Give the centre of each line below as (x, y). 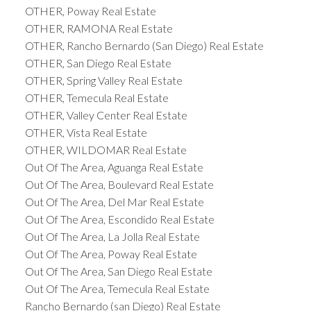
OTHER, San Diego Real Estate (98, 63)
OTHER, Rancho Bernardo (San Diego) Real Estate (144, 46)
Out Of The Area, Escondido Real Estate (119, 219)
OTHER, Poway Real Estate (90, 11)
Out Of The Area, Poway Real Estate (111, 254)
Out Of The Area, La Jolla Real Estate (112, 237)
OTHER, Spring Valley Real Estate (103, 81)
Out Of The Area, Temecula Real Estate (117, 289)
